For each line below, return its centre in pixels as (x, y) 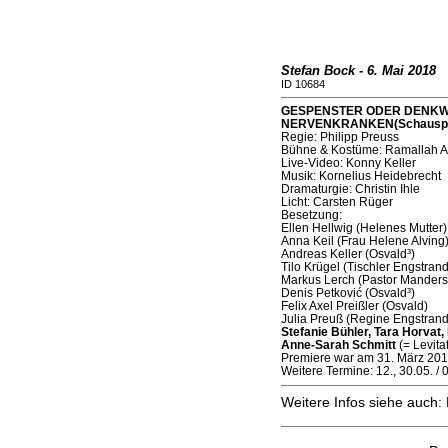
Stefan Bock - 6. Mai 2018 (358, 71)
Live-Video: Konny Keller (348, 163)
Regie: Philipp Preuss (339, 137)
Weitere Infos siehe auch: (363, 402)
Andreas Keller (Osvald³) (347, 254)
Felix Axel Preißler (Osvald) (354, 306)
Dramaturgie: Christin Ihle (350, 189)
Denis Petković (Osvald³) (347, 293)
